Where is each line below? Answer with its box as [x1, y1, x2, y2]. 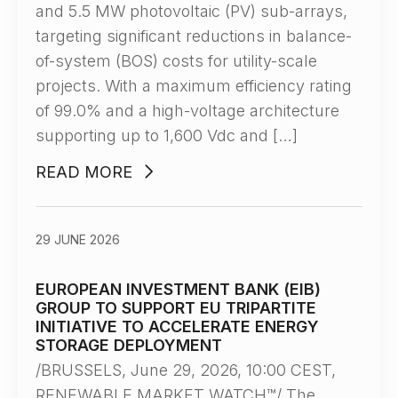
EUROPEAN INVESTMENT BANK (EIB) [36, 280, 321, 298]
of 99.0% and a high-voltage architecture [36, 101, 339, 120]
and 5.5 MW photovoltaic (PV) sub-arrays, [36, 2, 347, 20]
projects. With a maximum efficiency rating [36, 76, 352, 95]
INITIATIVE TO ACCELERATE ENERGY [36, 317, 319, 336]
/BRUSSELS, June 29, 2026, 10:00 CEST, [36, 361, 336, 379]
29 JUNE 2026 [36, 232, 120, 247]
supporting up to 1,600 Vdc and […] [36, 126, 298, 145]
